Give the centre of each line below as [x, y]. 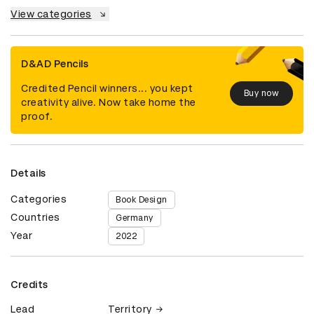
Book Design [142, 199]
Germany [135, 218]
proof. [37, 116]
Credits [29, 284]
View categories [51, 14]
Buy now [261, 94]
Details [28, 173]
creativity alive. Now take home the [109, 102]
